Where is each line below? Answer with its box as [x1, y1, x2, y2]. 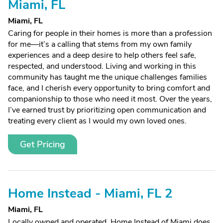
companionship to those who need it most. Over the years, [8, 94, 212, 105]
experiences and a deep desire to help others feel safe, [8, 50, 196, 61]
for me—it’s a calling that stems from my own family [8, 39, 192, 50]
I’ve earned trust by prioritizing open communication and [8, 105, 206, 115]
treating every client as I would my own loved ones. [8, 115, 187, 126]
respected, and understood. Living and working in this [8, 61, 196, 72]
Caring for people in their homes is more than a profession [8, 28, 212, 39]
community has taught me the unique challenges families [8, 72, 207, 83]
